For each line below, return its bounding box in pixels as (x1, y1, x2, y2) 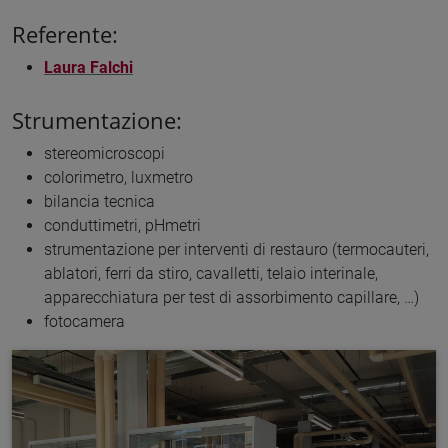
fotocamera (44, 312, 125, 332)
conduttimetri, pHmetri (44, 216, 201, 236)
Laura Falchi (44, 57, 133, 77)
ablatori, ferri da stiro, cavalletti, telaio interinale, (44, 264, 378, 284)
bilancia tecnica (44, 192, 155, 212)
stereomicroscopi (44, 144, 165, 164)
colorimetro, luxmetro (44, 168, 193, 188)
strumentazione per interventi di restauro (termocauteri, (44, 240, 429, 260)
